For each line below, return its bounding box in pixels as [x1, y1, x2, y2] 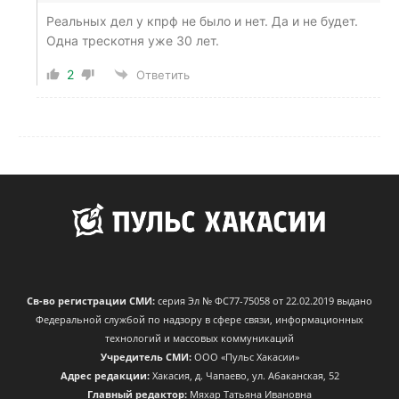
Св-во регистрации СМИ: [27, 294, 155, 308]
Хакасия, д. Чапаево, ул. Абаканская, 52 [149, 369, 339, 383]
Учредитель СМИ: [100, 350, 191, 364]
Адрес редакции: [60, 369, 150, 383]
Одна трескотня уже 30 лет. [46, 32, 219, 48]
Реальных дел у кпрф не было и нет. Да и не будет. [46, 12, 358, 28]
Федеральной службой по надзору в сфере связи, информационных [36, 313, 363, 327]
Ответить [136, 67, 190, 82]
